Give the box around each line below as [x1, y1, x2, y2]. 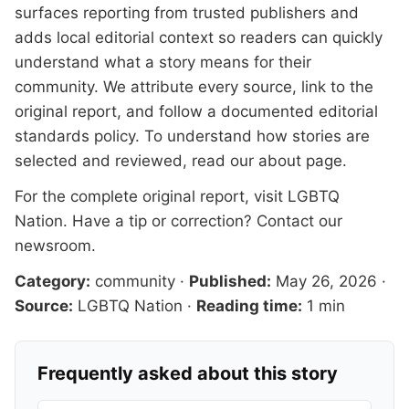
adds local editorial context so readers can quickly [15, 28, 383, 47]
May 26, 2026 [276, 272, 377, 291]
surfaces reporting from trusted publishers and [15, 4, 359, 23]
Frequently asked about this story [37, 362, 338, 385]
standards [15, 127, 89, 146]
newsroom [15, 236, 91, 256]
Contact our [257, 212, 342, 231]
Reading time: [196, 297, 302, 316]
